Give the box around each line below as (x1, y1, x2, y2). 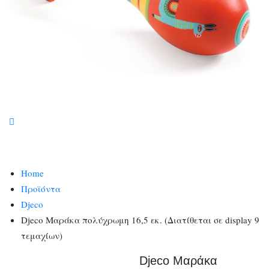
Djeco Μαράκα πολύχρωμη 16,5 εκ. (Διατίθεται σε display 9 (21, 214, 259, 226)
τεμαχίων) (21, 229, 62, 241)
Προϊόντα (21, 183, 61, 195)
